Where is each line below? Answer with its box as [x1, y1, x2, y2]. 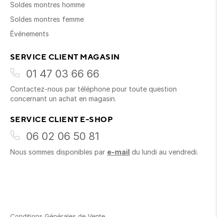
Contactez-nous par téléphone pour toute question [10, 85, 177, 93]
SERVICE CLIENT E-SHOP [10, 114, 113, 124]
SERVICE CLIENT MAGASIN [10, 52, 120, 62]
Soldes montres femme [10, 15, 84, 24]
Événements [10, 30, 49, 38]
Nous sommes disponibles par [10, 148, 107, 156]
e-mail [107, 148, 130, 156]
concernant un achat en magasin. [10, 94, 116, 103]
